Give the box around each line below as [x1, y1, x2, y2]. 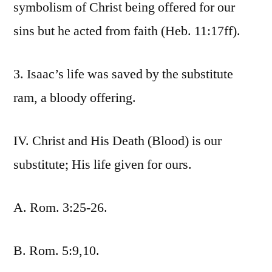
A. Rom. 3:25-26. [13, 199, 107, 217]
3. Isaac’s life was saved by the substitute [13, 66, 233, 83]
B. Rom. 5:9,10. [13, 242, 100, 260]
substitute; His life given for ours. [13, 156, 192, 174]
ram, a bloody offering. [13, 89, 136, 107]
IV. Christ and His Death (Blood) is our [13, 132, 222, 150]
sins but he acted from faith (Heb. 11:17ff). [13, 22, 240, 40]
